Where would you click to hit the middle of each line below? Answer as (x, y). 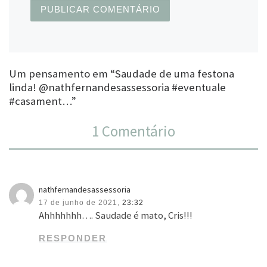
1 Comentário (133, 131)
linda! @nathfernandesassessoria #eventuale (117, 87)
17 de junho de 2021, (80, 202)
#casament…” (43, 101)
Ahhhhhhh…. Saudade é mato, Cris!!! (116, 215)
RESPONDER (73, 238)
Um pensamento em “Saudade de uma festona (122, 73)
